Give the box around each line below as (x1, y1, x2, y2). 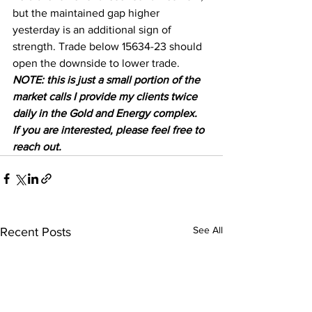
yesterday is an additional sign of (13, 23, 174, 36)
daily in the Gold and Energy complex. (13, 107, 203, 119)
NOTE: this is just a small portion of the (13, 73, 203, 86)
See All (193, 224, 223, 235)
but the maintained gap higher (13, 6, 162, 19)
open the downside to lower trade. (13, 56, 185, 69)
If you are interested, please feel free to (13, 123, 207, 136)
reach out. (13, 140, 61, 153)
